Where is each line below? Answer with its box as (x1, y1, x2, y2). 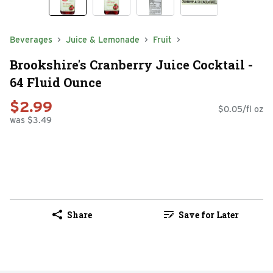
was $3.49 (10, 115, 52, 126)
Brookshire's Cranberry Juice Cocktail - (10, 56, 253, 73)
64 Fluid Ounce (10, 74, 102, 90)
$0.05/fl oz (218, 104, 263, 115)
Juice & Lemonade (66, 35, 140, 44)
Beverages (10, 35, 52, 44)
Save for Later (178, 208, 239, 221)
